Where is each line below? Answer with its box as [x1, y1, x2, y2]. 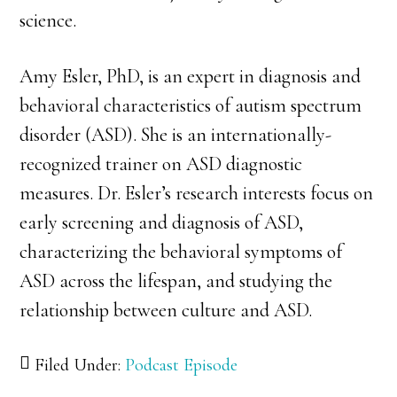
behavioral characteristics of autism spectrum [19, 93, 362, 117]
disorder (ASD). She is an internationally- [19, 122, 332, 146]
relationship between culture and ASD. [19, 298, 313, 322]
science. [19, 8, 77, 32]
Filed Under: [35, 354, 126, 376]
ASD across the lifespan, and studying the [19, 269, 333, 292]
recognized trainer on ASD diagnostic [19, 152, 303, 175]
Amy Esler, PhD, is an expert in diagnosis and [19, 64, 362, 88]
